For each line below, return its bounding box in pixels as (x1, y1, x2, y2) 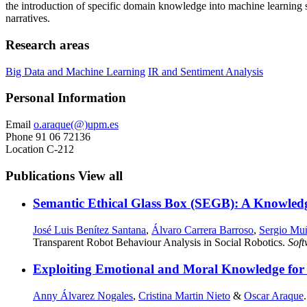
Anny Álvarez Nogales (33, 289, 133, 302)
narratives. (5, 12, 50, 25)
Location (5, 143, 44, 155)
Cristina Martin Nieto (138, 289, 230, 302)
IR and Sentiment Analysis (148, 65, 263, 77)
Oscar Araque (244, 289, 304, 302)
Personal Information (5, 90, 126, 106)
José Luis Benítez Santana (33, 224, 146, 236)
